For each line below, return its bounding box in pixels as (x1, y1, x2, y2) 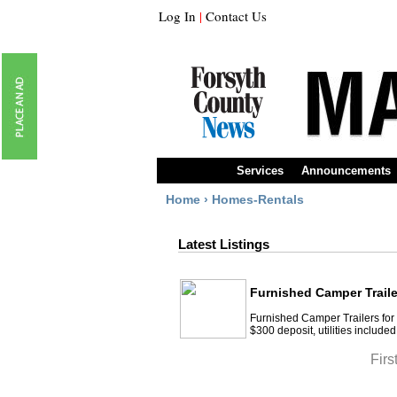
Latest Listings (178, 237, 269, 252)
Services (237, 164, 284, 177)
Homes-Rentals (212, 192, 304, 206)
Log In (159, 7, 196, 25)
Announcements (301, 164, 391, 177)
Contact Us (206, 7, 267, 25)
